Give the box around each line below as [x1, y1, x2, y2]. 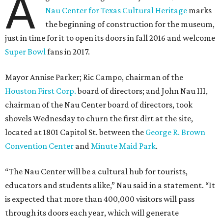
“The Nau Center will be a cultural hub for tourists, [5, 166, 188, 177]
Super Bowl [5, 47, 46, 57]
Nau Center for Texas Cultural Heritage [45, 5, 188, 16]
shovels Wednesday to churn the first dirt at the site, [5, 113, 193, 124]
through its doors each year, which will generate [5, 208, 179, 218]
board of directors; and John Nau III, [76, 86, 208, 96]
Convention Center [5, 141, 74, 151]
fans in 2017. [46, 47, 90, 57]
